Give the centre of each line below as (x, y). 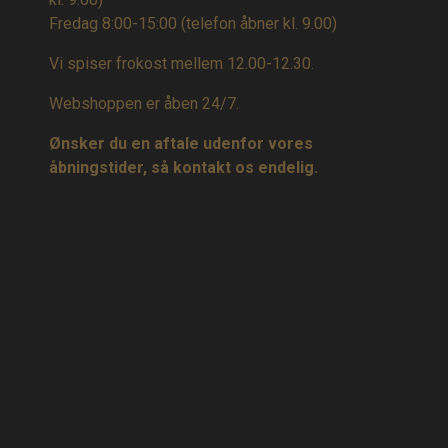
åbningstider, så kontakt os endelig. (183, 168)
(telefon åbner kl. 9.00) (259, 24)
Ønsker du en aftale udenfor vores (181, 144)
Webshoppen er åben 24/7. (144, 104)
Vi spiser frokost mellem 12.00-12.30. (181, 64)
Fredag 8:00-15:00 (115, 24)
